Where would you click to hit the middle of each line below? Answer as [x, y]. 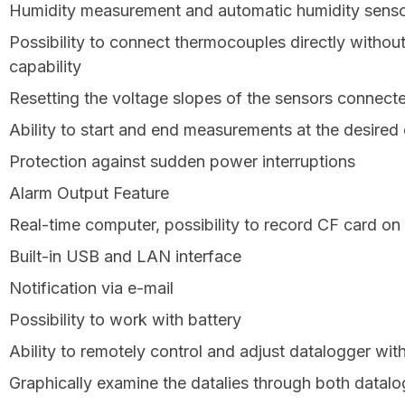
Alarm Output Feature [89, 193]
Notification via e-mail [91, 288]
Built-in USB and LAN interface [125, 257]
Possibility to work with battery [125, 320]
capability [45, 67]
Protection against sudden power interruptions [182, 162]
